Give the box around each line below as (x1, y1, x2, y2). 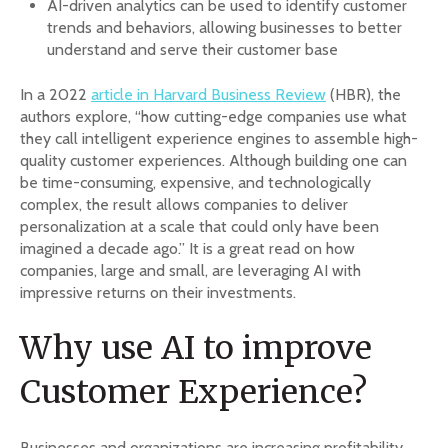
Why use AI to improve (20, 328, 372, 369)
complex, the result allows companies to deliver (20, 194, 348, 214)
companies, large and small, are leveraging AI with (20, 260, 361, 280)
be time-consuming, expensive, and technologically (20, 172, 371, 192)
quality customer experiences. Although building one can (20, 150, 407, 170)
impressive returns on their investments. (20, 282, 296, 302)
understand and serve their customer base (47, 40, 339, 60)
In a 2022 (20, 84, 91, 104)
